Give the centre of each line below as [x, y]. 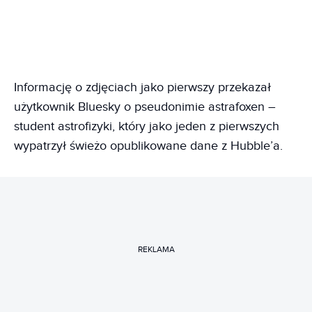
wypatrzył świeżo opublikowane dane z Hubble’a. [148, 146]
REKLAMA [156, 249]
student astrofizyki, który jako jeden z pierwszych [147, 126]
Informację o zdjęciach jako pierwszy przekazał [142, 87]
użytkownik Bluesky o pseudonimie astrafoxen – [145, 107]
